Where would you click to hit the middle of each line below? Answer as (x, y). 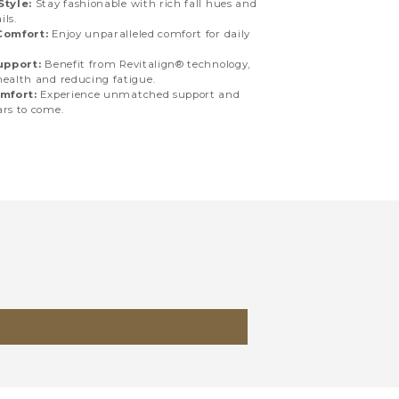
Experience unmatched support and (138, 94)
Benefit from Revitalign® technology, (146, 64)
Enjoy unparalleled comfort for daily (150, 33)
